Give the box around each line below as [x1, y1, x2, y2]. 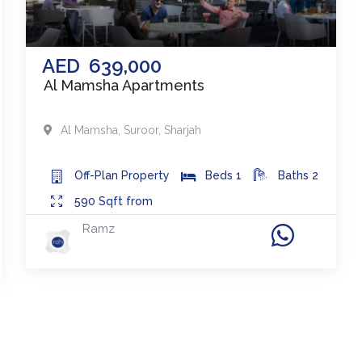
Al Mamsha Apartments [44, 76, 205, 94]
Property [121, 168, 170, 182]
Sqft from [99, 194, 154, 208]
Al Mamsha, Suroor [61, 123, 159, 137]
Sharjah [161, 123, 202, 137]
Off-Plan [74, 168, 122, 182]
